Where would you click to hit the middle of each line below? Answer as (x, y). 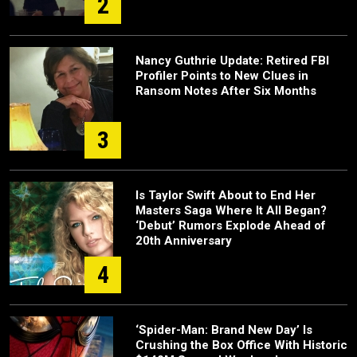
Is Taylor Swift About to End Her (226, 195)
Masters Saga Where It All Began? (231, 210)
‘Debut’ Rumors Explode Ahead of (231, 225)
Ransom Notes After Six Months (226, 90)
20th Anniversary (184, 240)
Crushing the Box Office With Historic (241, 345)
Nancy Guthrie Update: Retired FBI (232, 60)
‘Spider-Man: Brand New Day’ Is (224, 330)
